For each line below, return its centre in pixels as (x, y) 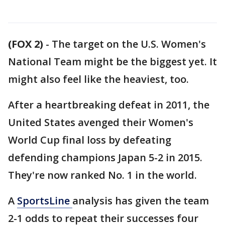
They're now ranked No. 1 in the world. (102, 175)
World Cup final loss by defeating (90, 140)
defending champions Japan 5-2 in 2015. (105, 157)
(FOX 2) (26, 44)
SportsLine (45, 201)
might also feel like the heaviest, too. (98, 79)
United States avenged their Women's (101, 122)
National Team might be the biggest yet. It (113, 62)
